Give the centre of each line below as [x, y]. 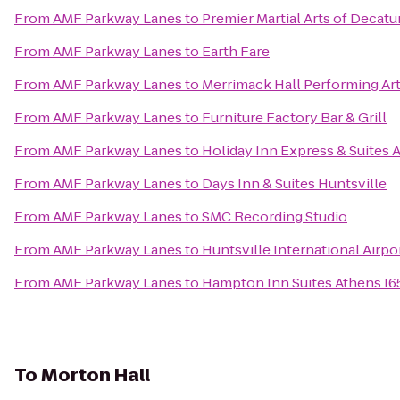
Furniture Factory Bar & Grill [294, 117]
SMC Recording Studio [275, 217]
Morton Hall [96, 375]
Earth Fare [236, 51]
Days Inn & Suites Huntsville [294, 183]
